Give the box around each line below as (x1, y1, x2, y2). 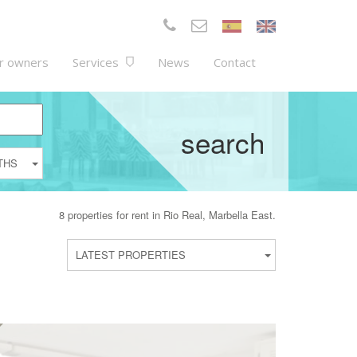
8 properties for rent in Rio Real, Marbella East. (59, 207, 276, 222)
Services (73, 54, 122, 70)
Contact (214, 54, 256, 70)
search (181, 121, 265, 162)
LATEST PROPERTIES (75, 247, 186, 262)
